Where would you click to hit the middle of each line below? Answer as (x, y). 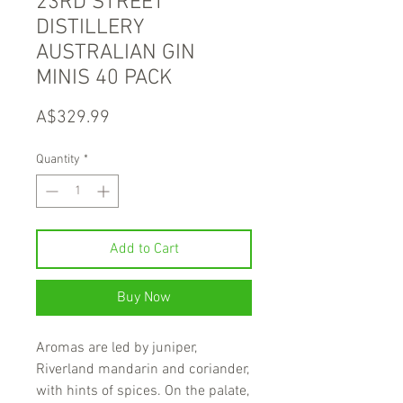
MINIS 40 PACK (104, 79)
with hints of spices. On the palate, (143, 392)
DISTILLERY (90, 28)
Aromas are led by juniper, (116, 349)
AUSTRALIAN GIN (116, 54)
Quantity (58, 160)
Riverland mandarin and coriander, (143, 370)
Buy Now (144, 298)
